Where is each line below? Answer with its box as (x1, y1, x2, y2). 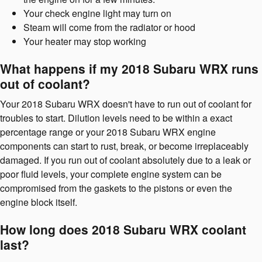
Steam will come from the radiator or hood (23, 20, 195, 34)
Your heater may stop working (23, 34, 146, 48)
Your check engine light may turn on (23, 6, 171, 20)
